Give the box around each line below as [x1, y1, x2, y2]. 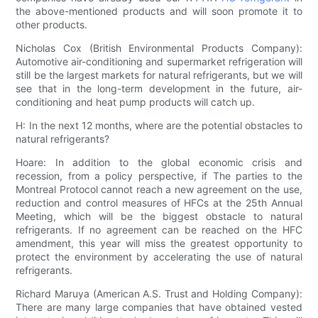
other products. [16, 18, 88, 31]
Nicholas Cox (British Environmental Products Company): [16, 42, 302, 55]
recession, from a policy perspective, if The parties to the [16, 170, 302, 182]
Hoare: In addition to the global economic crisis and [16, 156, 302, 169]
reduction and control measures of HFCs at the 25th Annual [16, 197, 302, 209]
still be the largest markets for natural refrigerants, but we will [16, 69, 302, 82]
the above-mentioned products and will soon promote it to [16, 5, 302, 18]
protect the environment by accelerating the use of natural [16, 251, 302, 263]
